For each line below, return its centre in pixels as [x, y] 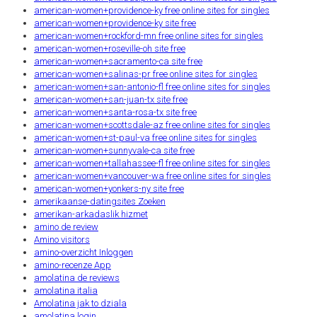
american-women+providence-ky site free [115, 23]
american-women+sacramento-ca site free [118, 61]
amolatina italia [66, 290]
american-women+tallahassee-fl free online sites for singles [152, 163]
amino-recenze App [73, 265]
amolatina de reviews [77, 277]
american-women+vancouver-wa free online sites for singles [152, 175]
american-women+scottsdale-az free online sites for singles [152, 125]
